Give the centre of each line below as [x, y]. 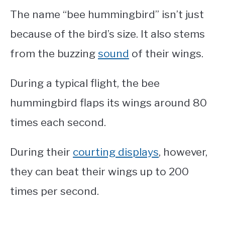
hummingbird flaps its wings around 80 [108, 102]
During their [41, 152]
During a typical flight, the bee [85, 83]
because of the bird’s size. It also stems [107, 34]
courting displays [116, 152]
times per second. [54, 191]
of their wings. [167, 53]
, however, [183, 152]
